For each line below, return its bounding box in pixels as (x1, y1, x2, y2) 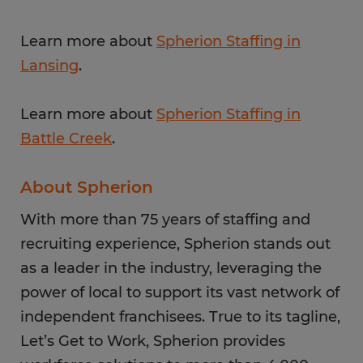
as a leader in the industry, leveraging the (20, 259, 322, 277)
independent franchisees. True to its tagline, (20, 308, 340, 326)
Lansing (20, 57, 79, 75)
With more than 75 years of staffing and (20, 211, 310, 228)
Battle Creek (20, 130, 112, 147)
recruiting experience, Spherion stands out (20, 235, 331, 253)
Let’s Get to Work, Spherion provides (20, 332, 285, 350)
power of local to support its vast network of (20, 284, 340, 301)
